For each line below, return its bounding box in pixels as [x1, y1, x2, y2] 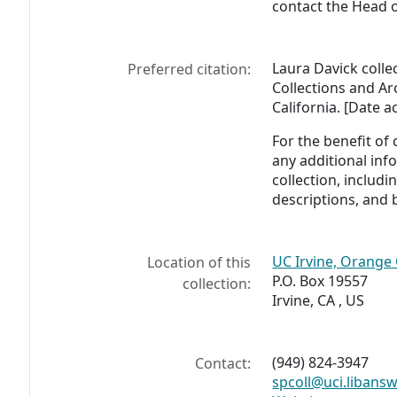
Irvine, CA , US [272, 291, 365, 311]
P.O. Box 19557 [272, 271, 369, 292]
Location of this [147, 253, 252, 273]
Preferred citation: [128, 59, 252, 80]
